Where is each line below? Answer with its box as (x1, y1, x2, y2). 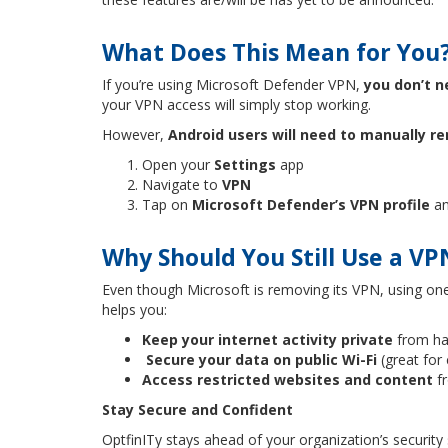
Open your (142, 155, 214, 174)
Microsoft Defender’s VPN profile (192, 195, 430, 214)
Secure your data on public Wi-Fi (146, 350, 377, 369)
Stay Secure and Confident (102, 400, 293, 419)
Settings (214, 155, 276, 174)
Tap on (142, 195, 192, 214)
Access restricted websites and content (142, 370, 433, 389)
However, (102, 125, 168, 144)
